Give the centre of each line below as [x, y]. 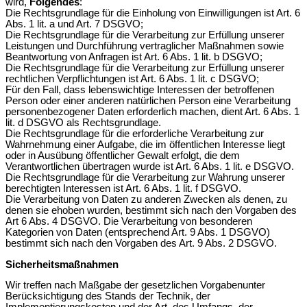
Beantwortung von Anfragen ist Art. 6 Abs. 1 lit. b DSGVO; [134, 57]
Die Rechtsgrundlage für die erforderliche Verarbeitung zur [135, 134]
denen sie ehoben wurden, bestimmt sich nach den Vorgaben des [151, 211]
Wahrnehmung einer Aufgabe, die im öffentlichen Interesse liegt [145, 145]
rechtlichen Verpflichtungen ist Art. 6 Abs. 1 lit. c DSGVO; [132, 79]
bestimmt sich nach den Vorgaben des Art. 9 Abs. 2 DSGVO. [143, 244]
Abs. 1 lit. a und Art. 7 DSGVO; [74, 24]
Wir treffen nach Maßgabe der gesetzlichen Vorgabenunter [135, 285]
